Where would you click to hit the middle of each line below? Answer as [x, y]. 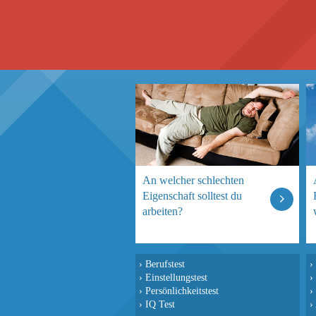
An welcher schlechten [193, 180]
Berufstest [165, 264]
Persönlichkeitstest [182, 291]
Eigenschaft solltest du [192, 196]
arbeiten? [163, 211]
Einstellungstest [176, 277]
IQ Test [160, 304]
